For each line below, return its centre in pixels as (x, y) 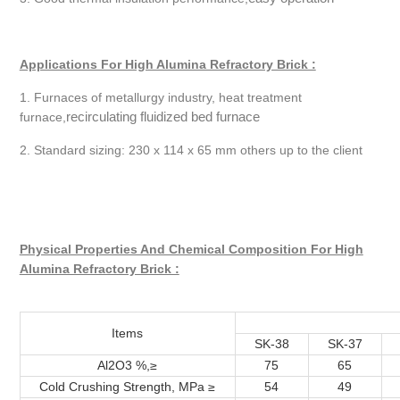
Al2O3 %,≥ (128, 366)
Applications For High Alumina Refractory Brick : (167, 65)
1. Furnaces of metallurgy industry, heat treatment (160, 98)
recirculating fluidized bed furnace (162, 117)
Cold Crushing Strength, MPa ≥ (128, 387)
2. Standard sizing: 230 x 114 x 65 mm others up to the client (191, 150)
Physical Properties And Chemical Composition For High (191, 250)
